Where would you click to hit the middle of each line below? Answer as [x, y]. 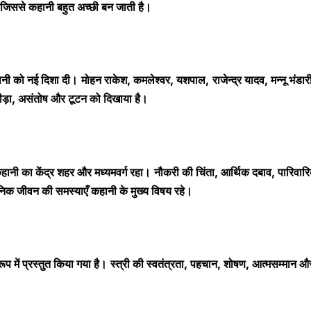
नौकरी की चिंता [184, 172]
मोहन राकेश [104, 80]
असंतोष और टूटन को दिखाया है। [83, 99]
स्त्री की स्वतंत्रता [147, 264]
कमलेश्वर [152, 80]
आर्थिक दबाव [246, 172]
